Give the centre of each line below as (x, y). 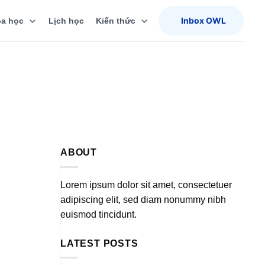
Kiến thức (116, 21)
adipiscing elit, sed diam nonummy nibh (143, 199)
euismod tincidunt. (98, 214)
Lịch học (66, 21)
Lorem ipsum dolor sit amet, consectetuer (146, 185)
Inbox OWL (203, 20)
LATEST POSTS (99, 243)
